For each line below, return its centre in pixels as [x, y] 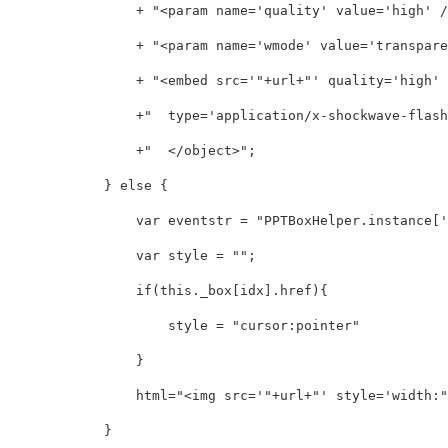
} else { [88, 186]
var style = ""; [132, 256]
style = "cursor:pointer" [184, 326]
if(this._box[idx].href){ [168, 291]
